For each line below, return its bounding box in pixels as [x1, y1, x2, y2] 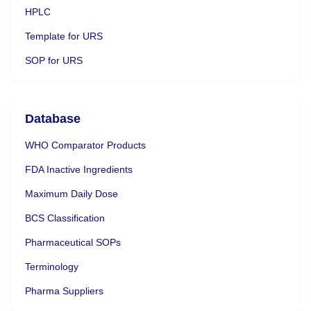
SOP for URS [25, 54, 83, 66]
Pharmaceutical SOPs [25, 236, 121, 248]
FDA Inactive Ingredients [25, 163, 133, 175]
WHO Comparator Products [25, 139, 146, 151]
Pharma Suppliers [25, 285, 103, 296]
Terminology [25, 260, 78, 272]
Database [25, 111, 81, 126]
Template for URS [25, 30, 103, 42]
